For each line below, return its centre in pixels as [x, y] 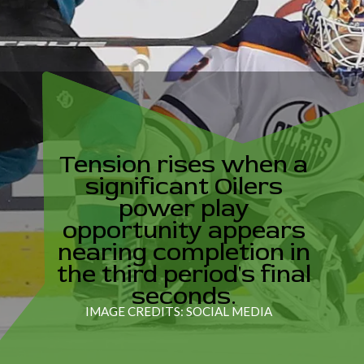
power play [184, 208]
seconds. [184, 296]
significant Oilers [184, 186]
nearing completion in [184, 252]
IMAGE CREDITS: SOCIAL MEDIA [179, 311]
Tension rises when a [184, 165]
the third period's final [184, 274]
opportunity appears [184, 230]
